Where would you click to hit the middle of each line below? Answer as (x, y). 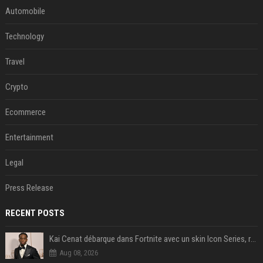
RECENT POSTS (35, 213)
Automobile (25, 11)
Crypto (16, 87)
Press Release (29, 188)
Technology (24, 37)
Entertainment (29, 138)
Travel (15, 62)
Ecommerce (25, 112)
